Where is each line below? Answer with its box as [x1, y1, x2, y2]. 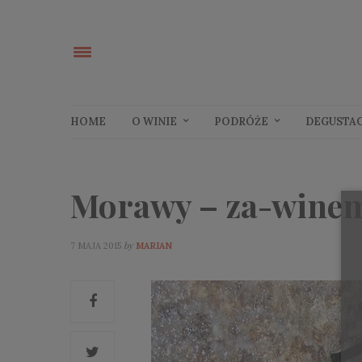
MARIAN [136, 239, 172, 251]
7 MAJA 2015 [70, 239, 121, 251]
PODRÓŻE [214, 115, 268, 129]
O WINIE [132, 115, 177, 129]
